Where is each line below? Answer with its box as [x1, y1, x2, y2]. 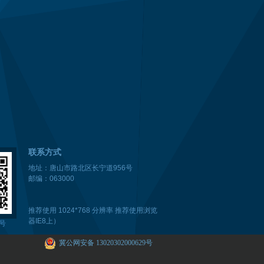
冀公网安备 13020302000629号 [59, 239, 153, 247]
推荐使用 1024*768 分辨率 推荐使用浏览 [28, 206, 157, 214]
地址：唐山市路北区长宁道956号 [28, 164, 133, 172]
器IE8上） [28, 217, 60, 225]
